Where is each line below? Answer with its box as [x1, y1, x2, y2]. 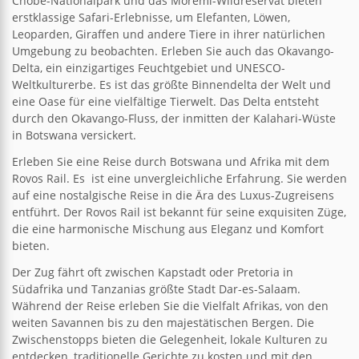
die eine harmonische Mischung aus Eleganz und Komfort [12, 220, 324, 236]
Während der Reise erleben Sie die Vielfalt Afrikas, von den [12, 297, 329, 313]
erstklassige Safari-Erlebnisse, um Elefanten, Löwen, [12, 9, 290, 25]
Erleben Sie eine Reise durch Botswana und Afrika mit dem [12, 153, 329, 169]
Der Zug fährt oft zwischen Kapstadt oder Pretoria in [12, 264, 293, 280]
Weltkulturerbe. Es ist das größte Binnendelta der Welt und [12, 76, 331, 92]
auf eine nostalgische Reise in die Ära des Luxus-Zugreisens [12, 187, 334, 203]
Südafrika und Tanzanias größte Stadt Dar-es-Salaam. [12, 280, 301, 296]
